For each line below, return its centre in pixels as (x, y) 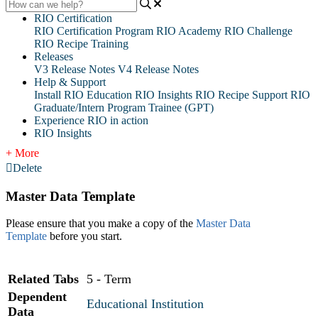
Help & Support (70, 82)
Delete (27, 168)
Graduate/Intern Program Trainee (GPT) (124, 107)
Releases (54, 56)
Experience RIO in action (91, 120)
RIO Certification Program (94, 31)
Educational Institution (145, 304)
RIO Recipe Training (81, 43)
